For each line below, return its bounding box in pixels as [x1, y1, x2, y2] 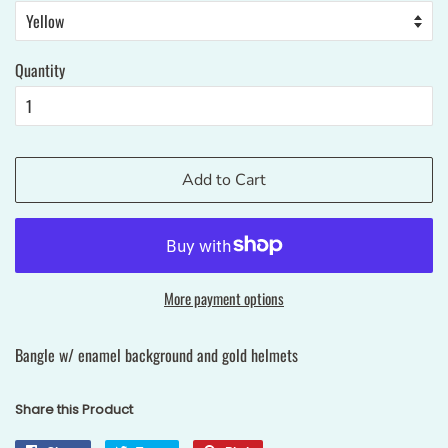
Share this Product [15, 399, 133, 419]
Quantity [15, 57, 65, 82]
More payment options [164, 286, 284, 309]
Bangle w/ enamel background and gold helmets [15, 342, 298, 367]
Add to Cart [182, 168, 266, 191]
